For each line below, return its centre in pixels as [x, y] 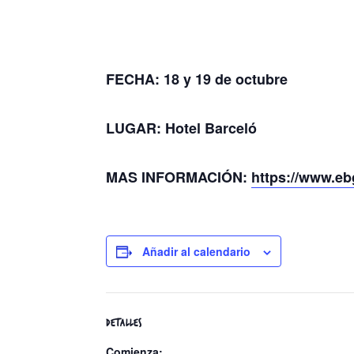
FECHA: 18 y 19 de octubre [197, 79]
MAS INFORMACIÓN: [179, 177]
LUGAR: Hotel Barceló [182, 128]
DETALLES [124, 323]
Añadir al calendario [197, 251]
